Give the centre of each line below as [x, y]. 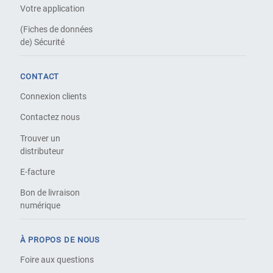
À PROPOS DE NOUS [60, 239]
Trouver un [41, 138]
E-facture [38, 172]
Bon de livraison [50, 193]
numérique [41, 206]
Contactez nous [50, 117]
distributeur [42, 151]
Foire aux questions [57, 260]
